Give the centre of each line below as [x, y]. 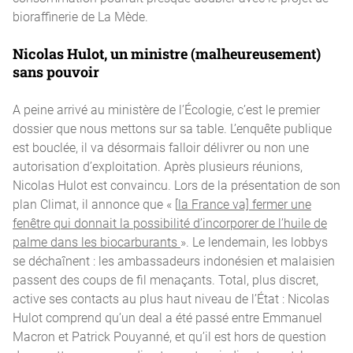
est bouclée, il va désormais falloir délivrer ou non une [161, 147]
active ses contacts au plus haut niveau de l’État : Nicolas [171, 298]
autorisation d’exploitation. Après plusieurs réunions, [158, 166]
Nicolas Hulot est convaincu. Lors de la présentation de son [176, 185]
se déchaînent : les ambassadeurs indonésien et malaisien [174, 260]
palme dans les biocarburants [97, 242]
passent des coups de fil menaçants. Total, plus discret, [165, 279]
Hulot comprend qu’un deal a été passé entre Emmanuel [167, 317]
